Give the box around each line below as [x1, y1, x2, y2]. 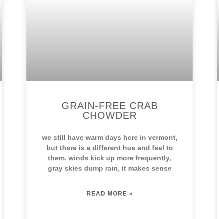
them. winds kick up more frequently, [48, 154, 171, 162]
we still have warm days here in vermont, [42, 133, 177, 141]
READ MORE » [86, 190, 133, 197]
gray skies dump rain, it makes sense [47, 164, 172, 172]
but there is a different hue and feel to [46, 144, 173, 152]
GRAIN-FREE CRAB [61, 100, 158, 111]
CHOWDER [82, 110, 137, 121]
